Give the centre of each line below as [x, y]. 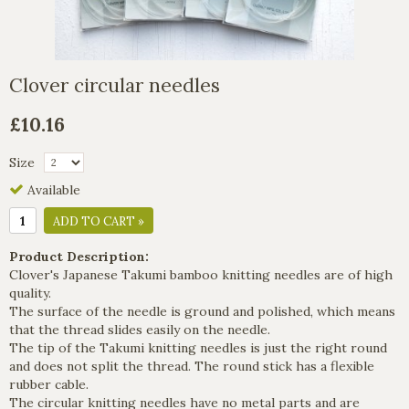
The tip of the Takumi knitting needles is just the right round [198, 348]
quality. [30, 294]
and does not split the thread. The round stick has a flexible [192, 367]
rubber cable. [49, 385]
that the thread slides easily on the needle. [140, 330]
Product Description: [79, 257]
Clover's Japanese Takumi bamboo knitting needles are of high [201, 275]
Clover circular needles [115, 85]
